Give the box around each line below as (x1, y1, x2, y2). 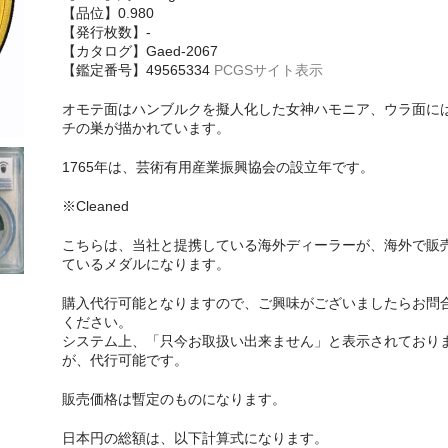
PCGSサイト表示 (213, 61, 323, 78)
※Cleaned (61, 197, 129, 214)
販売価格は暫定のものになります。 (61, 390, 286, 407)
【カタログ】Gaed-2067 (61, 42, 218, 59)
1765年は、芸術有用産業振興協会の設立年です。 (61, 158, 374, 175)
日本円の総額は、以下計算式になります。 (61, 429, 328, 446)
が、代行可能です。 (61, 351, 188, 368)
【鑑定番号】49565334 (61, 61, 214, 78)
